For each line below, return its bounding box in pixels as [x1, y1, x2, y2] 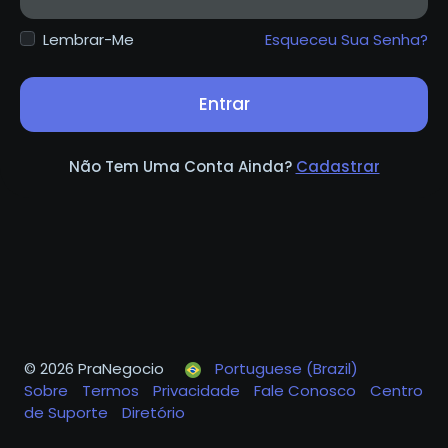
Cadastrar [295, 156, 380, 178]
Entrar [198, 92, 250, 117]
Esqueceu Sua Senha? [265, 29, 428, 51]
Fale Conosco [254, 380, 360, 401]
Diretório [122, 402, 185, 423]
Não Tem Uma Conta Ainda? [68, 156, 296, 178]
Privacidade [153, 380, 244, 401]
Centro [370, 380, 423, 401]
